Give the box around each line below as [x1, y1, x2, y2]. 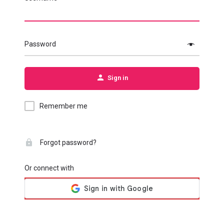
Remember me [39, 102, 87, 110]
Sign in [107, 74, 128, 81]
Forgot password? [38, 138, 96, 146]
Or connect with [24, 164, 74, 172]
